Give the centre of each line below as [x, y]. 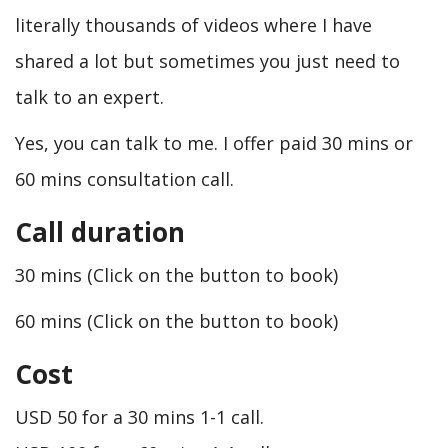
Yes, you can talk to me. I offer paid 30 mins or [214, 143]
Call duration [100, 232]
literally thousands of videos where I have [193, 24]
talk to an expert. [89, 96]
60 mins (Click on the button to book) [176, 321]
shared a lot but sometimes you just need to [207, 60]
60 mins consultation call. [124, 179]
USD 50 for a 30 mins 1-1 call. [139, 416]
